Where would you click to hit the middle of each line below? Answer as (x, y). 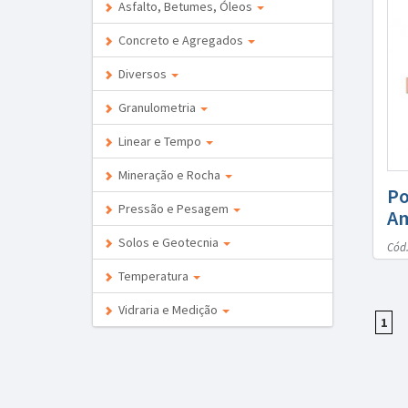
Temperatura (152, 276)
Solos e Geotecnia (167, 242)
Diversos (141, 74)
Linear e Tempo (158, 141)
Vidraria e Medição (167, 310)
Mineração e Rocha (168, 175)
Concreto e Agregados (179, 40)
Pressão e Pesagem (172, 209)
